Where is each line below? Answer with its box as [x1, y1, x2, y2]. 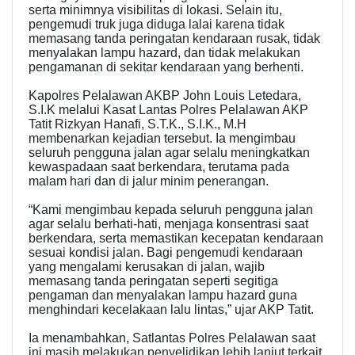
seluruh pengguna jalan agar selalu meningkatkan [29, 146, 310, 160]
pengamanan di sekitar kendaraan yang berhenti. [29, 60, 303, 74]
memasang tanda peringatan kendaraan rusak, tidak [29, 32, 320, 46]
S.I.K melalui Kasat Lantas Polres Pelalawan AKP [29, 103, 308, 117]
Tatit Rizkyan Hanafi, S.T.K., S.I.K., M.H [29, 117, 246, 132]
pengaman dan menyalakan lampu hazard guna [29, 288, 297, 303]
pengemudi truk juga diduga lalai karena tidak [29, 17, 284, 32]
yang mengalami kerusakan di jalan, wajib [29, 260, 265, 274]
